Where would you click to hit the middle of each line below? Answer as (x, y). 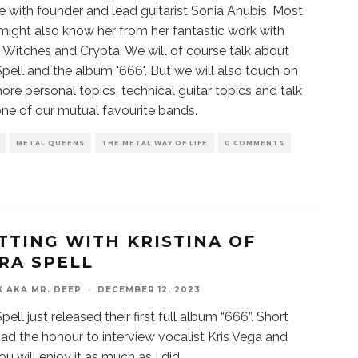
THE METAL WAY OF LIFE (155, 143)
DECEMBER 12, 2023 (149, 290)
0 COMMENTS (255, 143)
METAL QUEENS (50, 143)
